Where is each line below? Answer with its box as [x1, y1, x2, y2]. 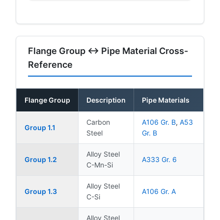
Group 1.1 [25, 123, 55, 132]
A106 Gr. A [142, 187, 176, 195]
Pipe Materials [142, 95, 190, 104]
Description [86, 95, 126, 104]
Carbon [86, 117, 110, 126]
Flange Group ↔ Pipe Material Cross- [28, 45, 188, 56]
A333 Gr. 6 [142, 155, 177, 164]
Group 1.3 [25, 187, 57, 195]
